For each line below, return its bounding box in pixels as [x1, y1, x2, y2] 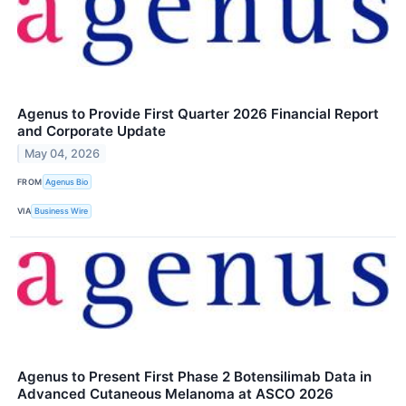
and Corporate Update [17, 122, 166, 140]
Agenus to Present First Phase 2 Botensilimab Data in [17, 367, 372, 385]
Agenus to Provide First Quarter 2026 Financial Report [17, 105, 379, 123]
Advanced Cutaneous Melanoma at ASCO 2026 [17, 384, 333, 402]
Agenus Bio [45, 176, 89, 187]
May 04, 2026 [24, 147, 101, 161]
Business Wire [34, 206, 89, 217]
